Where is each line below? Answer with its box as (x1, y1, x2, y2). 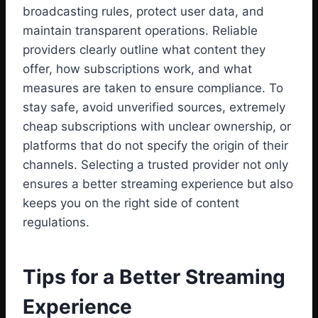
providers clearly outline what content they (23, 43, 265, 57)
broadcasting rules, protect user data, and (23, 4, 264, 19)
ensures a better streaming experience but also (23, 177, 293, 192)
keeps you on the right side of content (23, 196, 239, 211)
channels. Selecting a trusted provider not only (23, 158, 288, 172)
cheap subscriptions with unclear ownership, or (23, 119, 291, 134)
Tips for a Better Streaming (23, 265, 285, 290)
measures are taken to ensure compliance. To (23, 81, 283, 96)
